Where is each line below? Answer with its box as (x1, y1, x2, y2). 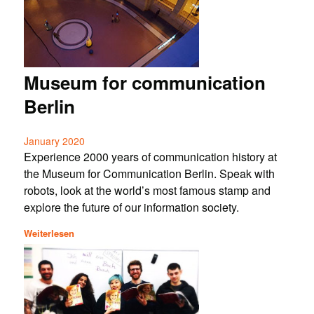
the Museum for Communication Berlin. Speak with (23, 165, 275, 182)
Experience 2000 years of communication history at (23, 149, 277, 165)
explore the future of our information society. (23, 199, 239, 216)
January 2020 (23, 134, 85, 149)
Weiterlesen (23, 226, 74, 240)
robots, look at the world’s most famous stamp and (23, 182, 271, 199)
